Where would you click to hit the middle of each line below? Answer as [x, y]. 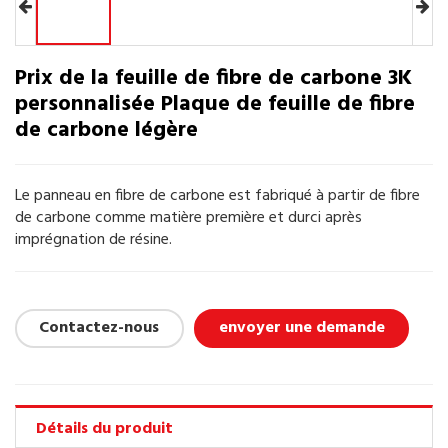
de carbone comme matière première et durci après [188, 218]
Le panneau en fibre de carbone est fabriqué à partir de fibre [217, 196]
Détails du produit [104, 428]
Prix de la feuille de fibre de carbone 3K [213, 79]
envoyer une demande [301, 328]
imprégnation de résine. [93, 240]
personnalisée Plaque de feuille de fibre [215, 105]
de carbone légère [106, 131]
